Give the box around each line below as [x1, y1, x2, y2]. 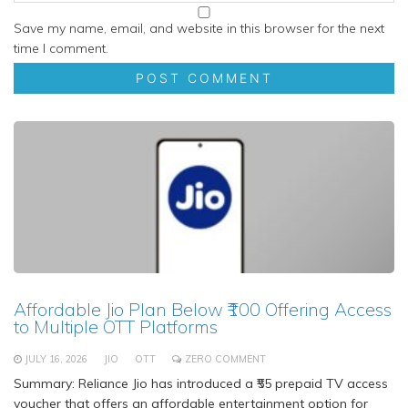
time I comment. [14, 40, 108, 57]
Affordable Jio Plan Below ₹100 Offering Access [14, 298, 392, 321]
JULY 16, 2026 [25, 352, 87, 366]
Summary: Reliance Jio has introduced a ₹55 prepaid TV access [14, 375, 388, 393]
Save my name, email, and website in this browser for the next [14, 20, 384, 37]
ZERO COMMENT [185, 352, 266, 366]
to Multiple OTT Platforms [14, 315, 218, 339]
